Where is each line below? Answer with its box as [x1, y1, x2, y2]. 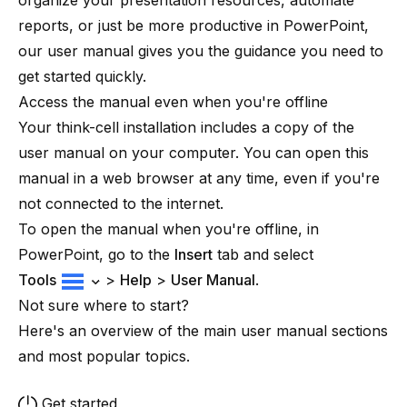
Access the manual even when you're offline [18, 93, 328, 111]
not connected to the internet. [18, 194, 223, 213]
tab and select [213, 245, 313, 263]
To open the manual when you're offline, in [18, 220, 319, 238]
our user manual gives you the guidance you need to [18, 42, 383, 60]
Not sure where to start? [18, 296, 189, 314]
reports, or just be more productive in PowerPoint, [18, 16, 369, 35]
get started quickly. [18, 67, 146, 85]
